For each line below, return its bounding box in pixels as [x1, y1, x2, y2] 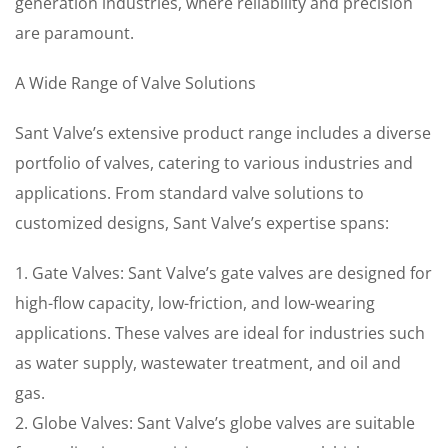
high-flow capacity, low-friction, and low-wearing [15, 292, 375, 314]
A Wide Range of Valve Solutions [15, 72, 256, 94]
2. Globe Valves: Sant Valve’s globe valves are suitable [15, 412, 415, 434]
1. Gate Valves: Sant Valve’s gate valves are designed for [15, 262, 432, 284]
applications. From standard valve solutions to [15, 182, 364, 204]
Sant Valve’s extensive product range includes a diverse [15, 122, 431, 144]
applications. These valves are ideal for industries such [15, 322, 425, 344]
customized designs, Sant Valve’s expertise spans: [15, 212, 389, 234]
